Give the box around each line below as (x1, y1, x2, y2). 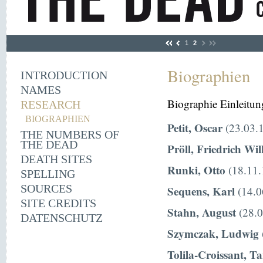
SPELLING (21, 167, 75, 180)
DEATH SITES (21, 153, 92, 166)
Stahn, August (167, 204, 236, 221)
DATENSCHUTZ (21, 211, 103, 224)
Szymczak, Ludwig (167, 225, 259, 242)
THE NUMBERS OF (21, 128, 119, 141)
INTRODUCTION (21, 69, 107, 82)
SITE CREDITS (21, 197, 96, 210)
